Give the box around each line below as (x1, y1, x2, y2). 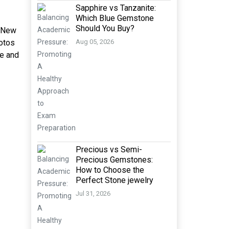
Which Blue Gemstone (76, 13, 154, 23)
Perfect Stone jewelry (76, 175, 153, 185)
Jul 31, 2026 (76, 190, 110, 198)
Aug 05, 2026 (76, 38, 114, 46)
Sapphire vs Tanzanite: (76, 3, 156, 13)
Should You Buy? (76, 24, 134, 33)
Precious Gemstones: (76, 155, 153, 165)
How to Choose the (76, 165, 144, 175)
